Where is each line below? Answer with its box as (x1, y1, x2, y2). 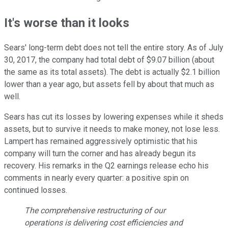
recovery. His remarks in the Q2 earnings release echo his (4, 161, 209, 171)
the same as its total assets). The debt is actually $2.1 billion (4, 67, 220, 77)
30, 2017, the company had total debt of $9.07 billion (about (4, 55, 214, 65)
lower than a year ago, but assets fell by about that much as (4, 79, 214, 90)
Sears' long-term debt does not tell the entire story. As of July (4, 43, 223, 53)
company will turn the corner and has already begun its (4, 149, 196, 159)
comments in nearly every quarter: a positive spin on (4, 173, 189, 183)
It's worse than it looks (4, 15, 129, 30)
